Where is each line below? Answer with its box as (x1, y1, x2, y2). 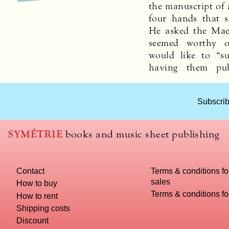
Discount (16, 216, 49, 225)
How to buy (16, 178, 58, 188)
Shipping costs (16, 203, 71, 213)
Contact (16, 166, 45, 176)
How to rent (16, 191, 58, 200)
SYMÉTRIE (8, 127, 63, 141)
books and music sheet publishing (62, 127, 220, 141)
